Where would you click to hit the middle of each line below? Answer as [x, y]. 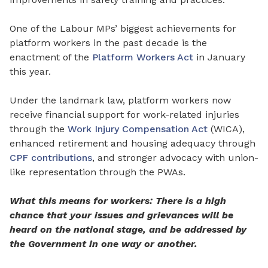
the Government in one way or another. [103, 244]
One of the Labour [53, 29]
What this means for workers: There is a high [118, 201]
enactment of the [51, 57]
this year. [30, 72]
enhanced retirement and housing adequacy [114, 144]
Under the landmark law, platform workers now [120, 100]
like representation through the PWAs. [98, 172]
